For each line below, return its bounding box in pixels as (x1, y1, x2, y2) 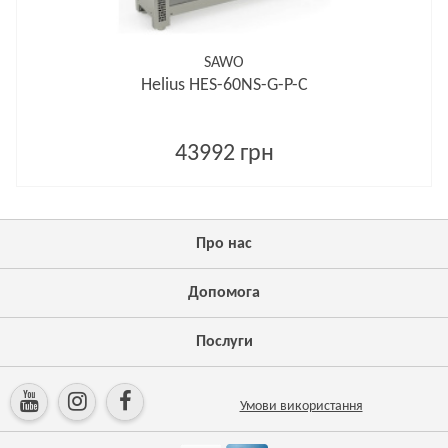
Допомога (188, 285, 260, 301)
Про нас (196, 236, 252, 252)
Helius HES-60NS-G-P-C (140, 76, 308, 95)
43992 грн (174, 142, 274, 166)
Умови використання (239, 399, 363, 414)
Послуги (195, 334, 253, 350)
